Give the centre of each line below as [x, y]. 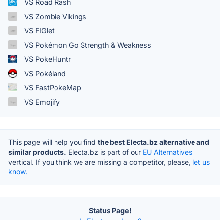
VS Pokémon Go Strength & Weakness [87, 45]
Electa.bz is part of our [105, 152]
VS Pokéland [44, 73]
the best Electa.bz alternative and [153, 142]
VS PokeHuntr [46, 59]
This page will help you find [53, 142]
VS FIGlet [38, 30]
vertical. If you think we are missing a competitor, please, [100, 162]
